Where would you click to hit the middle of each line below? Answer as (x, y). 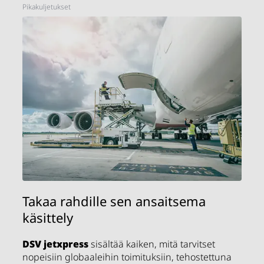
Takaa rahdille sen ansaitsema (114, 201)
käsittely (48, 218)
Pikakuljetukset (47, 7)
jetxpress (65, 244)
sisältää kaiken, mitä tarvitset (152, 244)
